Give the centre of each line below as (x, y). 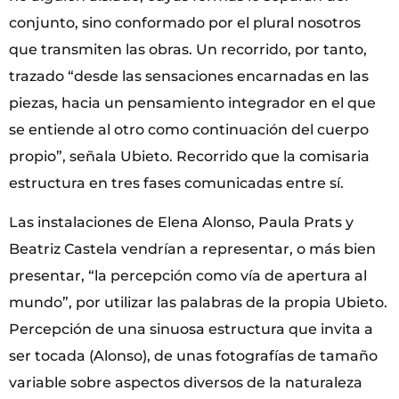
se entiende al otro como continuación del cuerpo (189, 129)
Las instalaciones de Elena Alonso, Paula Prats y (181, 223)
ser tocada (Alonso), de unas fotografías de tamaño (193, 356)
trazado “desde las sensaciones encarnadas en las (189, 76)
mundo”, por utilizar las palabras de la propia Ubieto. (198, 303)
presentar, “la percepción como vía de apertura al (188, 276)
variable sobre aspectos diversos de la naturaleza (186, 383)
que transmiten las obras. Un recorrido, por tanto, (188, 49)
